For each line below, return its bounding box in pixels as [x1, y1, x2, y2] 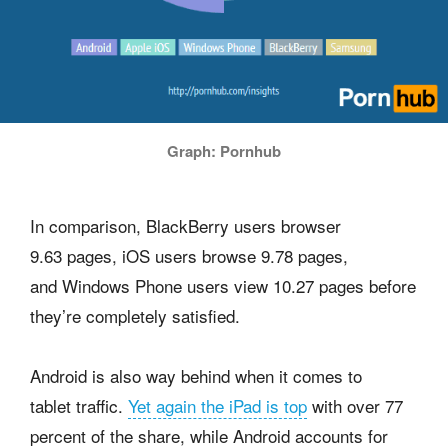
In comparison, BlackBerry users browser [30, 212, 341, 238]
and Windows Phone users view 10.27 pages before [30, 272, 416, 298]
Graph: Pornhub [167, 139, 281, 162]
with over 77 [307, 392, 403, 418]
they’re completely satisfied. [30, 302, 240, 328]
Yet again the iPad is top [128, 392, 307, 418]
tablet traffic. [30, 392, 128, 418]
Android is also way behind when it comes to [30, 362, 362, 388]
